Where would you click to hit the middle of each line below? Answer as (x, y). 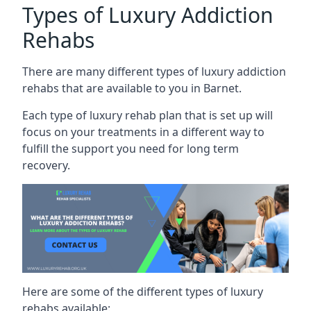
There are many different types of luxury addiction (154, 71)
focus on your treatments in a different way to (143, 132)
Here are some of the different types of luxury (143, 291)
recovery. (46, 165)
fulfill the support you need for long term (131, 148)
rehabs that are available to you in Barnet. (132, 88)
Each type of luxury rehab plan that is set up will (148, 115)
